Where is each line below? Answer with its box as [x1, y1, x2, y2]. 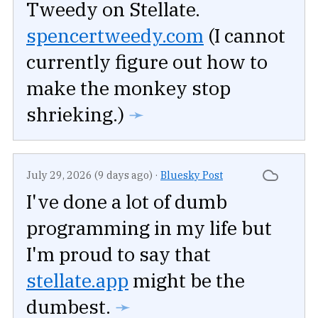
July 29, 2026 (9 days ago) [26, 168, 153, 182]
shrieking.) [26, 102, 124, 127]
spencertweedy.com [26, 23, 204, 48]
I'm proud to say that [26, 241, 211, 267]
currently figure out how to [26, 49, 268, 75]
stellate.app [26, 268, 128, 293]
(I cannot [204, 23, 285, 48]
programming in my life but [26, 215, 272, 241]
